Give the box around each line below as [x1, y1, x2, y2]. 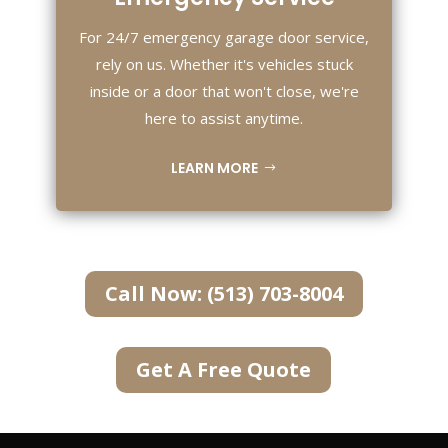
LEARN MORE [171, 157, 259, 178]
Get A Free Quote [136, 355, 312, 383]
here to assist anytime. [145, 108, 303, 129]
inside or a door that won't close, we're [89, 81, 359, 102]
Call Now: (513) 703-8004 [104, 279, 343, 307]
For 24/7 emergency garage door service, [79, 27, 369, 48]
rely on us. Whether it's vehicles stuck [95, 54, 353, 75]
